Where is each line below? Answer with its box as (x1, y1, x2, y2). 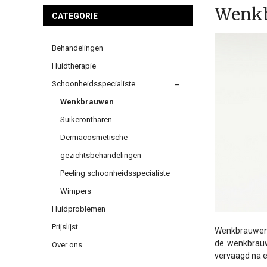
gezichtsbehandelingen (60, 151, 141, 160)
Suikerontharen (60, 115, 112, 124)
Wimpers (60, 187, 91, 195)
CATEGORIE (52, 11, 98, 21)
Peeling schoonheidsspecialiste (60, 169, 170, 178)
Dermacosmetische (60, 133, 128, 142)
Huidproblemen (52, 204, 105, 213)
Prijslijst (52, 222, 78, 231)
